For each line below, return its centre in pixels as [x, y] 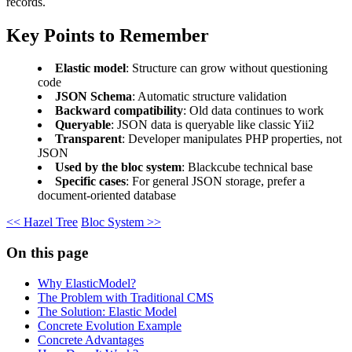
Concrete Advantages [91, 339]
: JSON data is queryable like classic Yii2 [213, 125]
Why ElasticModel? [87, 283]
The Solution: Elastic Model [107, 311]
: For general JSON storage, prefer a [215, 181]
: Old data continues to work [253, 111]
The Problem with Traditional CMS [126, 297]
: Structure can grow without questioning [227, 68]
